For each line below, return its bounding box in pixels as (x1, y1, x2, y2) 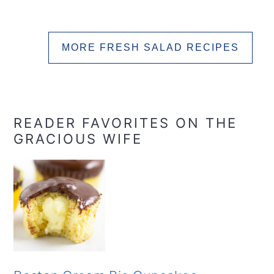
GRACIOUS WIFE (13, 130, 143, 147)
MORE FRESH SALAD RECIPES (61, 42, 239, 53)
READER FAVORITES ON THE (13, 114, 238, 131)
